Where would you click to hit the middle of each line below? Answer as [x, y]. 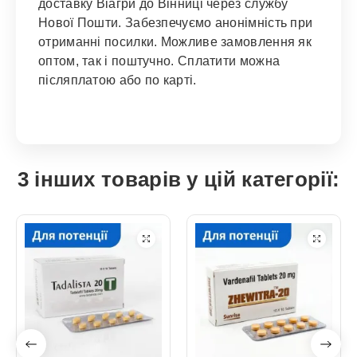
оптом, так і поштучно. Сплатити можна [159, 61]
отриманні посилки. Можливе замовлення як [175, 42]
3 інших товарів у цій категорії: [178, 179]
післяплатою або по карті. [118, 80]
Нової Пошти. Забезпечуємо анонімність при [176, 23]
